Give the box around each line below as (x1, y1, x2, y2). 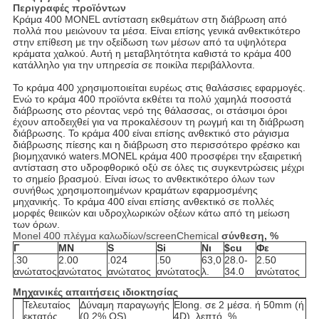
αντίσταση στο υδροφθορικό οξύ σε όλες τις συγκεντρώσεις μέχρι (12, 162, 304, 174)
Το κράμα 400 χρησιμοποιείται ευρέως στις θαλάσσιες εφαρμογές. (12, 82, 305, 94)
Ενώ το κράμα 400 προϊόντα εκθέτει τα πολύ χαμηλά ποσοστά (12, 93, 291, 105)
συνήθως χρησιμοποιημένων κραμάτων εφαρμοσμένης (12, 184, 258, 197)
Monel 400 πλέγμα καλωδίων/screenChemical (12, 230, 219, 242)
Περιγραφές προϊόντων (12, 2, 126, 14)
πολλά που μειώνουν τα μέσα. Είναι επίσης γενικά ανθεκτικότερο (12, 25, 300, 37)
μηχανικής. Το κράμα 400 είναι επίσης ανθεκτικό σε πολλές (12, 196, 274, 208)
